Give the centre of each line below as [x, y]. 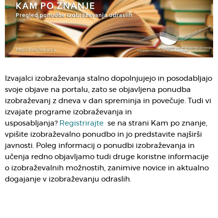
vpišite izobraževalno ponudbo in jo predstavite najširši [103, 135]
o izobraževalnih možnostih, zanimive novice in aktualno [107, 168]
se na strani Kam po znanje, [155, 124]
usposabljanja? [31, 124]
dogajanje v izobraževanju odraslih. [69, 180]
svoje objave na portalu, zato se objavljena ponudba [98, 90]
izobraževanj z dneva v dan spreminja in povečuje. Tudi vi [108, 101]
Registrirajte [82, 124]
